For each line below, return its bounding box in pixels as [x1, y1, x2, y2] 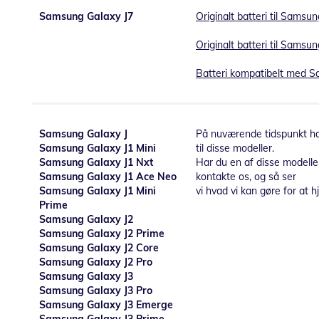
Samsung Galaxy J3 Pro [39, 284, 152, 298]
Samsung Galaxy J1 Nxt [39, 156, 153, 169]
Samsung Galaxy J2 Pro [39, 256, 152, 269]
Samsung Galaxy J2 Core [39, 241, 159, 255]
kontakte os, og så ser [196, 170, 296, 184]
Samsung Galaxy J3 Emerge [39, 298, 173, 312]
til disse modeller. [196, 142, 274, 155]
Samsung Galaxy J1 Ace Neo [39, 170, 177, 184]
